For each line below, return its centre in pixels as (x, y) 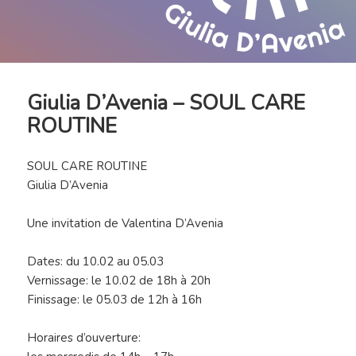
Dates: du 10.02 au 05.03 (96, 261)
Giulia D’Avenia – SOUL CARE (166, 103)
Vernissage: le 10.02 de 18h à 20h (119, 280)
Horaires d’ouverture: (84, 337)
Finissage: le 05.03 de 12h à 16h (115, 299)
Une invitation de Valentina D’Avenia (126, 223)
